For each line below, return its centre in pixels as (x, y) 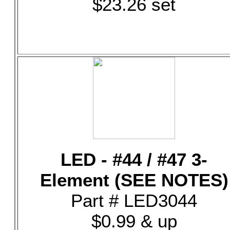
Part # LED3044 (134, 200)
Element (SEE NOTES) (134, 180)
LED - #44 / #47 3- (134, 159)
